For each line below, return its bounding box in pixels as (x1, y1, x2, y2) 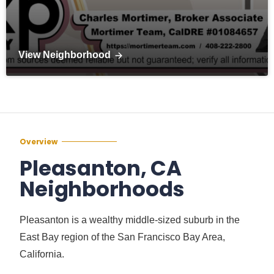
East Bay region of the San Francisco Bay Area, (20, 231, 226, 242)
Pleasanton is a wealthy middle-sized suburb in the (20, 214, 240, 225)
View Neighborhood (18, 49, 111, 60)
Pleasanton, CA (20, 153, 182, 183)
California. (20, 248, 65, 259)
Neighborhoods (20, 174, 185, 204)
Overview (20, 136, 57, 147)
